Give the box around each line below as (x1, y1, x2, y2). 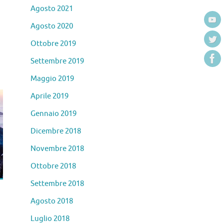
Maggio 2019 (30, 74, 74, 84)
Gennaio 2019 (30, 109, 76, 119)
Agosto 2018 (30, 196, 73, 206)
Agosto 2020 (30, 21, 73, 31)
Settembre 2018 (30, 179, 84, 189)
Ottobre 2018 (30, 161, 76, 171)
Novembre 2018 (30, 144, 84, 154)
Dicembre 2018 (30, 126, 81, 136)
